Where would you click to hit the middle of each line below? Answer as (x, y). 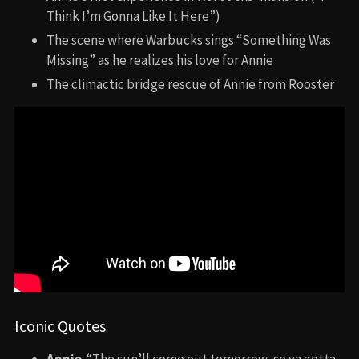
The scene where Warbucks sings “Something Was (189, 40)
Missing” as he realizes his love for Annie (160, 60)
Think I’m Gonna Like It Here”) (133, 16)
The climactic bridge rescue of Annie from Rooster (190, 84)
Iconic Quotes (60, 326)
